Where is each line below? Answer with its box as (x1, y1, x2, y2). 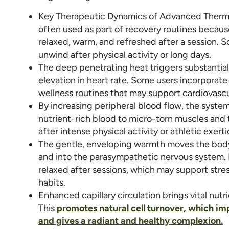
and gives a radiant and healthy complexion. (38, 215, 223, 227)
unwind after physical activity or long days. (38, 49, 211, 61)
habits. (38, 177, 65, 189)
